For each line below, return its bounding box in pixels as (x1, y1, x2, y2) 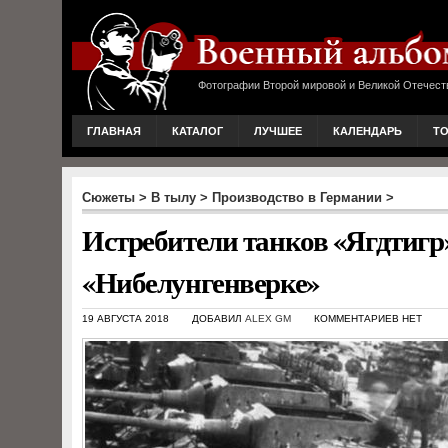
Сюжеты (82, 190, 135, 205)
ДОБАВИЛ (192, 313, 245, 324)
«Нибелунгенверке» (82, 261, 319, 303)
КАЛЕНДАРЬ (333, 125, 402, 137)
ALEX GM (245, 313, 291, 324)
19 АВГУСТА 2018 (82, 313, 169, 324)
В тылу (151, 190, 196, 205)
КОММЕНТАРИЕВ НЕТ (314, 313, 422, 324)
